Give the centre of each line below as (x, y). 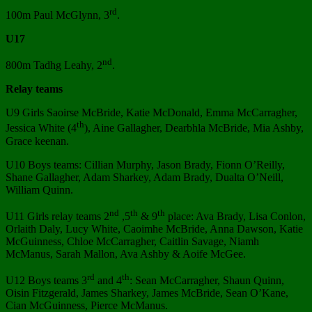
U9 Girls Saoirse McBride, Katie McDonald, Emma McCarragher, (151, 113)
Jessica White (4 (41, 128)
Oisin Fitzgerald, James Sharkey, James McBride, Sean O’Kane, (147, 293)
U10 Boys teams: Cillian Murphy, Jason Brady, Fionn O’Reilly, (145, 164)
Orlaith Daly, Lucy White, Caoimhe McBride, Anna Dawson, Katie (154, 229)
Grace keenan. (37, 141)
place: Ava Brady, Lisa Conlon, (235, 217)
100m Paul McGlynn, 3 (57, 15)
